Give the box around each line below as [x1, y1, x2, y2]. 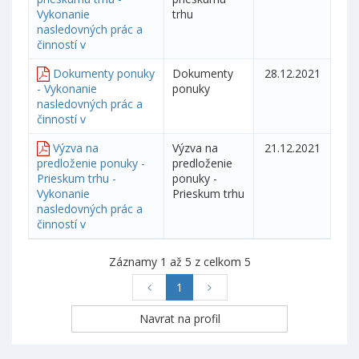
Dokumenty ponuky [53, 66, 155, 81]
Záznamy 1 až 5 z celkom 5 [108, 254, 251, 269]
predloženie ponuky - [37, 155, 145, 171]
